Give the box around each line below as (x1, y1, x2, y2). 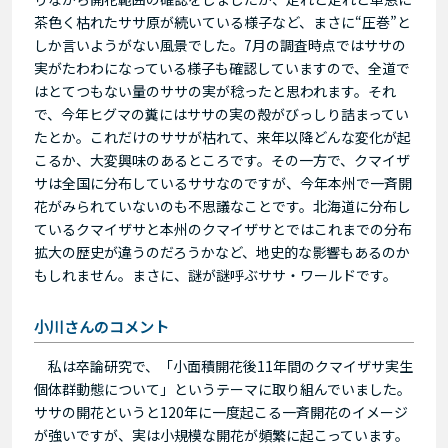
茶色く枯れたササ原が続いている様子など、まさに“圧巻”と (34, 11, 411, 32)
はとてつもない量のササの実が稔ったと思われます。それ (34, 80, 396, 101)
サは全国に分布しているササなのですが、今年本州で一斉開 (34, 172, 412, 193)
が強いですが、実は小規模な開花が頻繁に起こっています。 (34, 424, 409, 445)
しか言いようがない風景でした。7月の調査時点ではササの (34, 34, 406, 55)
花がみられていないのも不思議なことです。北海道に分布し (34, 195, 411, 216)
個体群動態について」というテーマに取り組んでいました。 (34, 378, 411, 399)
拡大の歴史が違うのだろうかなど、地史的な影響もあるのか (34, 241, 410, 262)
